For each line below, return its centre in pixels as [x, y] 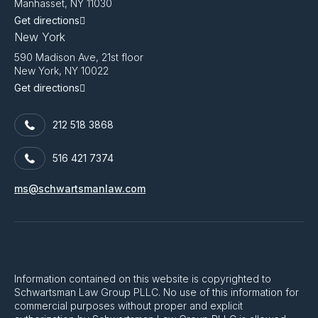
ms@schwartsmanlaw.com [80, 189]
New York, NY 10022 [61, 71]
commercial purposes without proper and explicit [128, 306]
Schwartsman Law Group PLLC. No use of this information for [157, 292]
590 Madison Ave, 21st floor [79, 57]
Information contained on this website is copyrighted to [143, 279]
